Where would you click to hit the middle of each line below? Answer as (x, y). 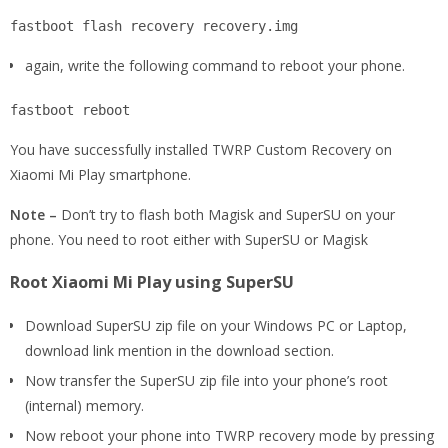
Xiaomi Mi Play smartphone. (100, 174)
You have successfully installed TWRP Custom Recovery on (201, 149)
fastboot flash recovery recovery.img (154, 25)
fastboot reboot (70, 109)
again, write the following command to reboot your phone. (215, 65)
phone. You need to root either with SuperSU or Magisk (189, 239)
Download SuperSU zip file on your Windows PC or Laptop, (216, 325)
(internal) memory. (84, 405)
